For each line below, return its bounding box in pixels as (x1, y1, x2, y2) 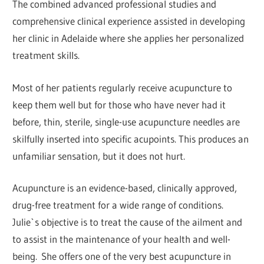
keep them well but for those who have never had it (12, 98, 226, 111)
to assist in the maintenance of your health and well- (12, 233, 231, 246)
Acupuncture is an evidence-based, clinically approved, (12, 181, 237, 194)
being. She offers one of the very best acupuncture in (12, 250, 232, 263)
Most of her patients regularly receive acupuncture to (12, 81, 233, 94)
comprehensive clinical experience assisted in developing (12, 15, 246, 28)
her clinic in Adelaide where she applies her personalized (12, 32, 245, 45)
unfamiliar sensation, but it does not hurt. (12, 149, 186, 162)
